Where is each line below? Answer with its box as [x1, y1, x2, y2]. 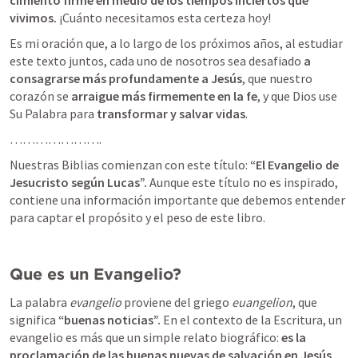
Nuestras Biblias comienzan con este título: [10, 157, 248, 173]
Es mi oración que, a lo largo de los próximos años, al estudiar [10, 35, 343, 51]
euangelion [232, 294, 292, 310]
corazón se [10, 88, 71, 104]
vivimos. [10, 10, 57, 26]
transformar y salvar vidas [97, 105, 245, 121]
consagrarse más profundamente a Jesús [10, 70, 242, 86]
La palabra [10, 294, 70, 310]
